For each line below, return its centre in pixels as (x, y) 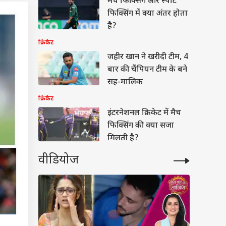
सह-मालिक (125, 83)
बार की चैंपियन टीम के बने (147, 70)
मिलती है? (123, 139)
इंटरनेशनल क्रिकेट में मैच (144, 114)
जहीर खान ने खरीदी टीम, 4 (148, 58)
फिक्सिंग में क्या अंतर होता (148, 14)
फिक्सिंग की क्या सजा (141, 126)
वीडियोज (59, 161)
